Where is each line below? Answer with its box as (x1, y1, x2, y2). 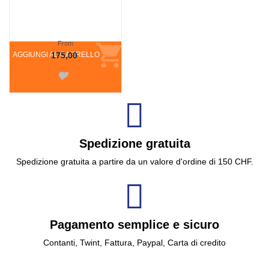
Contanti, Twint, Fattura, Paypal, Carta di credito (43, 238, 226, 248)
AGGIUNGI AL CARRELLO (13, 50, 100, 59)
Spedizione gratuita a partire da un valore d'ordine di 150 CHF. (16, 157, 253, 167)
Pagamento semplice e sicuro (50, 218, 219, 232)
